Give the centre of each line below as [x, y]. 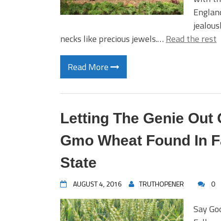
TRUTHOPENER [162, 184]
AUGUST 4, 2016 [97, 184]
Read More [89, 67]
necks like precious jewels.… [113, 39]
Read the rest [191, 39]
